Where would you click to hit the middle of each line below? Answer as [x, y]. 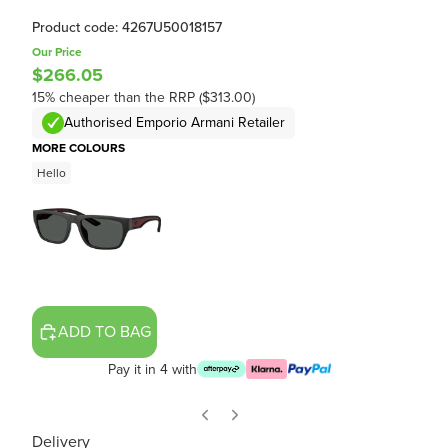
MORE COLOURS [78, 147]
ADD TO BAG [104, 332]
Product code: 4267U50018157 [127, 27]
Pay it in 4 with [152, 369]
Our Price [57, 51]
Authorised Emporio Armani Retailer [174, 123]
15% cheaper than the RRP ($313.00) [143, 97]
